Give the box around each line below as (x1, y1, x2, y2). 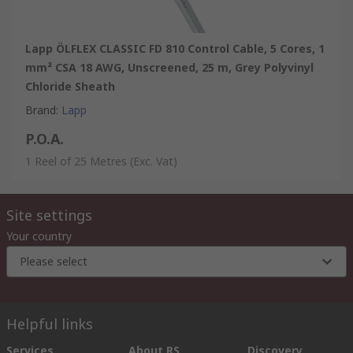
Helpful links (6, 314, 93, 333)
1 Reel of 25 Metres (25, 153, 127, 169)
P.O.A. (25, 128, 64, 148)
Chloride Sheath (25, 78, 115, 94)
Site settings (6, 205, 92, 225)
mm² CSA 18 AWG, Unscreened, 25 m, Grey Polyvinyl (25, 59, 314, 75)
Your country (6, 228, 72, 243)
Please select (20, 253, 87, 269)
